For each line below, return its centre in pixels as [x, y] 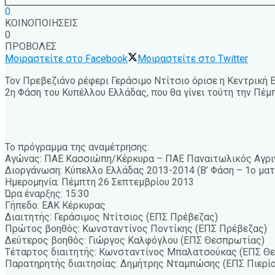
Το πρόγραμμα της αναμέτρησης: [77, 147]
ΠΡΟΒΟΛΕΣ [31, 46]
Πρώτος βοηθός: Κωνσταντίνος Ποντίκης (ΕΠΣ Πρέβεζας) [136, 228]
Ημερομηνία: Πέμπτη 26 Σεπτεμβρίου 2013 [99, 182]
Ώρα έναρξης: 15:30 [47, 193]
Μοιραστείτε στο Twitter [193, 58]
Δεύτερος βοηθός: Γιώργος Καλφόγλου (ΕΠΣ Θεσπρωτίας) [135, 240]
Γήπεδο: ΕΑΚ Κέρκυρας [55, 205]
